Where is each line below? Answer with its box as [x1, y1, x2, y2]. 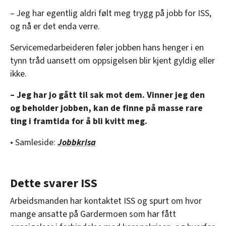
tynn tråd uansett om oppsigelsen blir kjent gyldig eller [10, 54, 215, 67]
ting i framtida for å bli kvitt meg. [10, 115, 147, 128]
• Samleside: [10, 136, 58, 149]
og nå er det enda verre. [10, 20, 100, 33]
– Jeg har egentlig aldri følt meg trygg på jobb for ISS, [10, 7, 211, 20]
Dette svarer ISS [10, 174, 97, 192]
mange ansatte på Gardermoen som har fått [10, 207, 176, 220]
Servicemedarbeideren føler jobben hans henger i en [10, 41, 204, 54]
